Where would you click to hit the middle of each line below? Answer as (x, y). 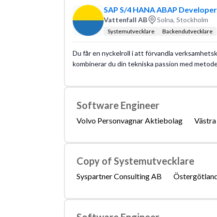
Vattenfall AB (125, 20)
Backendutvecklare (187, 31)
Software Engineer (118, 105)
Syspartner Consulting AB (119, 176)
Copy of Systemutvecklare (135, 161)
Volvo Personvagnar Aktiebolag (129, 120)
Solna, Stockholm (182, 20)
